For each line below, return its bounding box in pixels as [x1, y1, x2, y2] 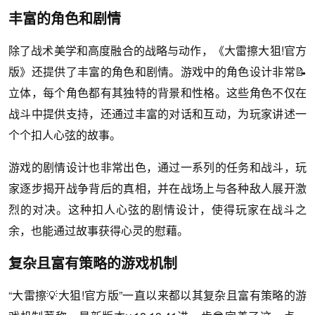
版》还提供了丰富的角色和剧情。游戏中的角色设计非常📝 [8, 63, 307, 79]
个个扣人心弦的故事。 [8, 126, 121, 143]
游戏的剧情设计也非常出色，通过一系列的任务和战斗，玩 [8, 158, 307, 175]
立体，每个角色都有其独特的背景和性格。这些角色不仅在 [8, 84, 307, 101]
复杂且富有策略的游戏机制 [8, 252, 177, 273]
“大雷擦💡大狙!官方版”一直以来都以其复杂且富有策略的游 [8, 286, 307, 303]
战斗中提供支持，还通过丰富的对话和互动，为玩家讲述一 [8, 105, 307, 122]
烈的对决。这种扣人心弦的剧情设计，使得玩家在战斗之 [8, 200, 307, 217]
